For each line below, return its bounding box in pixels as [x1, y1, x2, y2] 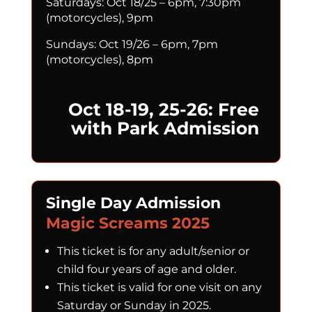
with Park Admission [71, 117, 260, 139]
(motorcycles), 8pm [45, 52, 156, 66]
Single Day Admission [45, 193, 221, 212]
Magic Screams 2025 [45, 213, 210, 233]
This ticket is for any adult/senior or [56, 244, 249, 258]
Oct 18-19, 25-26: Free [68, 98, 260, 120]
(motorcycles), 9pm [45, 10, 153, 24]
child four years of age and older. [56, 262, 236, 276]
